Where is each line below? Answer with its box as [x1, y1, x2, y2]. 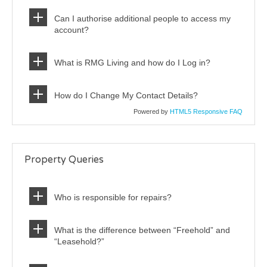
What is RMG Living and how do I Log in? [54, 58, 210, 68]
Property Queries [24, 154, 104, 166]
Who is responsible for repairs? [54, 192, 172, 202]
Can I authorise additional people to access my [54, 14, 231, 24]
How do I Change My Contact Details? [54, 91, 198, 101]
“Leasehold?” [54, 236, 104, 246]
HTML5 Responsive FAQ [170, 108, 243, 116]
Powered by [133, 108, 170, 116]
